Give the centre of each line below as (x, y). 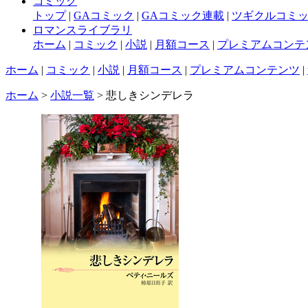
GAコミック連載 (183, 15)
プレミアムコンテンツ (245, 69)
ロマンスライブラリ (82, 30)
